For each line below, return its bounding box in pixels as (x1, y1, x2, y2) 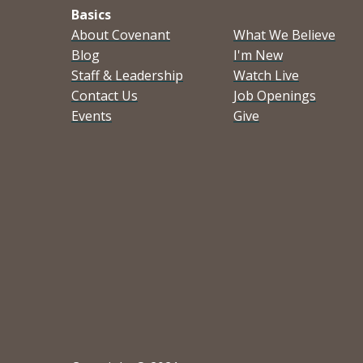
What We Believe (233, 25, 335, 44)
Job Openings (233, 86, 316, 105)
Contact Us (71, 86, 138, 105)
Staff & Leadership (71, 66, 183, 84)
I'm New (233, 45, 283, 64)
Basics (71, 5, 111, 23)
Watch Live (233, 66, 299, 84)
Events (71, 106, 112, 125)
